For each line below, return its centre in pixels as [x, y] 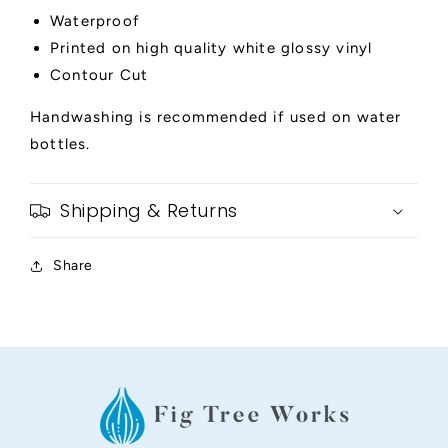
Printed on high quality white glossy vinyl [211, 48]
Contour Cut [99, 75]
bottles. [60, 144]
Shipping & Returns [149, 211]
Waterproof [95, 21]
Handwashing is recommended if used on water [216, 117]
